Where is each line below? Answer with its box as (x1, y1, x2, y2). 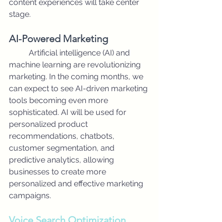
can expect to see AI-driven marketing (9, 84, 150, 93)
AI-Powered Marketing (9, 33, 108, 45)
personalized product (9, 119, 90, 129)
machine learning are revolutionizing (9, 60, 143, 69)
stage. (9, 9, 31, 19)
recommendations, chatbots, (9, 131, 116, 141)
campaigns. (9, 191, 51, 200)
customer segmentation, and (9, 143, 116, 153)
